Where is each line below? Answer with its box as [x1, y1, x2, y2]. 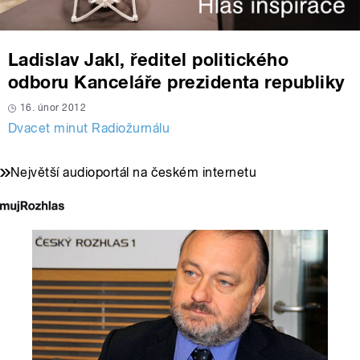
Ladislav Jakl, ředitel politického [8, 48, 289, 70]
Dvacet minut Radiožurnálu [8, 120, 170, 136]
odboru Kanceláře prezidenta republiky [8, 71, 346, 92]
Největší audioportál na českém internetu [10, 164, 257, 180]
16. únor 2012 [20, 101, 87, 113]
